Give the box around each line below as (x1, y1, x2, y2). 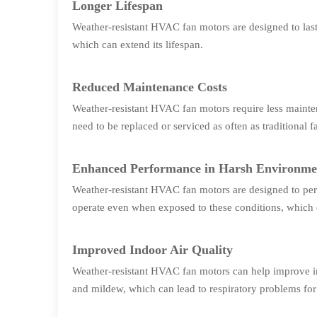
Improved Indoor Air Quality (72, 243, 233, 257)
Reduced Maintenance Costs (72, 80, 227, 94)
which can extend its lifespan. (72, 39, 203, 50)
